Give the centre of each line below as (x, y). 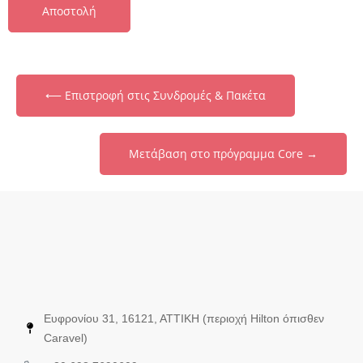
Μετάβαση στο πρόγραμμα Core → (223, 154)
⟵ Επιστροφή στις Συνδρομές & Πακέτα (156, 95)
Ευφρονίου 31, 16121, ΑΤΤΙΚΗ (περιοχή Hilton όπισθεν (184, 318)
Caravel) (66, 338)
